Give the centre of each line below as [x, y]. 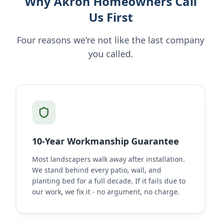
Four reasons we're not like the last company [110, 40]
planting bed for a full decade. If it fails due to [109, 181]
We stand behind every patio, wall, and [97, 170]
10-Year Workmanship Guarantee [106, 141]
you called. [110, 54]
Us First [110, 17]
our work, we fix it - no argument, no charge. [106, 192]
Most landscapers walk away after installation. [109, 159]
